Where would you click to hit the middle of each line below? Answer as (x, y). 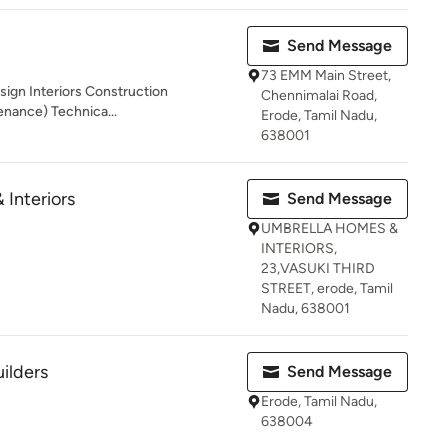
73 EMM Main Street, (326, 75)
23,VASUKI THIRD (318, 268)
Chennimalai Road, (319, 95)
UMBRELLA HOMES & (329, 228)
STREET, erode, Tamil (327, 288)
